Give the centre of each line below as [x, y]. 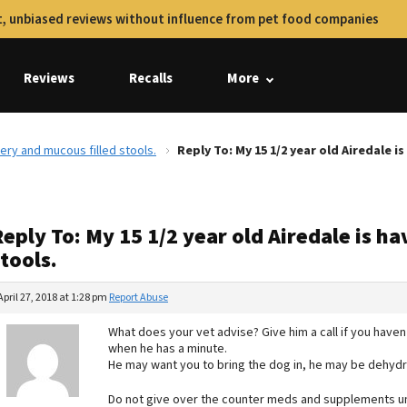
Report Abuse [139, 298]
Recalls [151, 79]
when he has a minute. [168, 349]
